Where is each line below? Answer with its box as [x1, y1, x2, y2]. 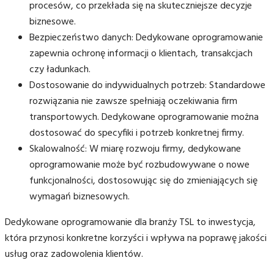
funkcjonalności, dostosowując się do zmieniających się [29, 172, 257, 189]
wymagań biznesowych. [29, 188, 130, 205]
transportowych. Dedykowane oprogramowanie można [29, 109, 259, 125]
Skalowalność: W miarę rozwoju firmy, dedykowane [29, 141, 241, 157]
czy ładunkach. [29, 61, 91, 78]
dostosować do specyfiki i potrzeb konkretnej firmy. [29, 125, 244, 141]
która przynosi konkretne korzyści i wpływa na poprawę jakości [5, 230, 267, 246]
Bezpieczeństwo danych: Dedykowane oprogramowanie [29, 29, 263, 46]
